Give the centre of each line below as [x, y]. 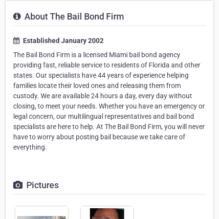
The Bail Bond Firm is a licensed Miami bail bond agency [97, 55]
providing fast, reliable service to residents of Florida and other [107, 65]
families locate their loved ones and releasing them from [97, 86]
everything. [30, 147]
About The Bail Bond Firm [73, 16]
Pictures [42, 185]
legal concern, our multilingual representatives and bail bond [104, 116]
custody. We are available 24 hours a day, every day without [103, 96]
